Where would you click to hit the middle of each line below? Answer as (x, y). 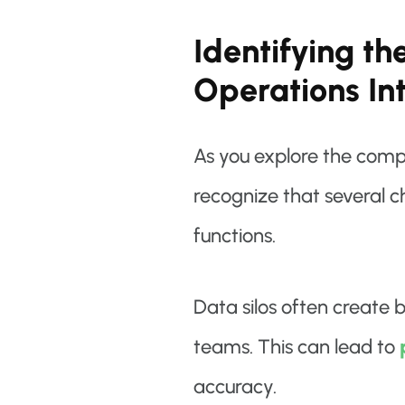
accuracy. (235, 387)
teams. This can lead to (296, 347)
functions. (234, 236)
